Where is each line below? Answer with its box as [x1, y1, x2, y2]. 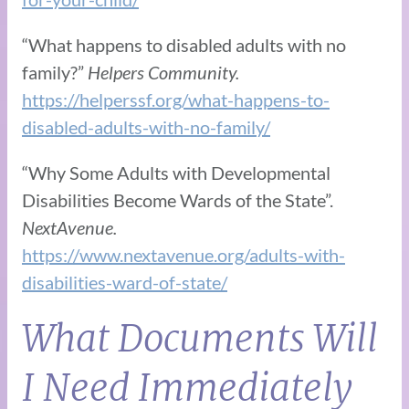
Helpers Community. [88, 60, 239, 83]
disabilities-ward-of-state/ [22, 270, 227, 293]
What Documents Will [22, 315, 378, 362]
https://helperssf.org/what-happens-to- [22, 88, 330, 110]
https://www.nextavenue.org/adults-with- [22, 243, 345, 266]
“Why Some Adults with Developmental [22, 161, 330, 184]
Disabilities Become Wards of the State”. [22, 188, 333, 211]
